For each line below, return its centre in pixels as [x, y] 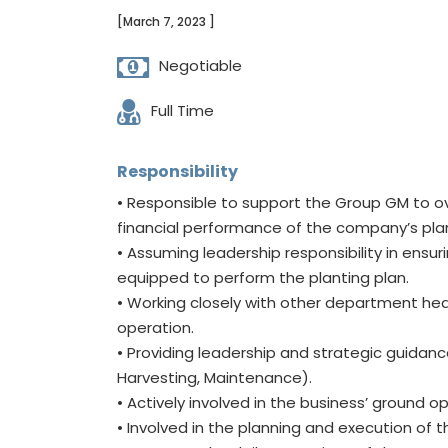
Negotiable [200, 65]
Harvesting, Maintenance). [214, 377]
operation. [155, 327]
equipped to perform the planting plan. [263, 277]
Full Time [182, 110]
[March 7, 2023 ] [166, 21]
